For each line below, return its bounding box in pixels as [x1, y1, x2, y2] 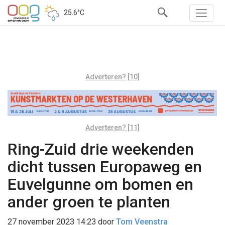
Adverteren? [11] [85, 123, 140, 132]
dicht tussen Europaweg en [8, 157, 202, 176]
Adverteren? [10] [85, 73, 140, 81]
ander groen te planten [8, 192, 170, 211]
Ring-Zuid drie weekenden [8, 139, 194, 159]
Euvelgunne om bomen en [8, 174, 193, 194]
